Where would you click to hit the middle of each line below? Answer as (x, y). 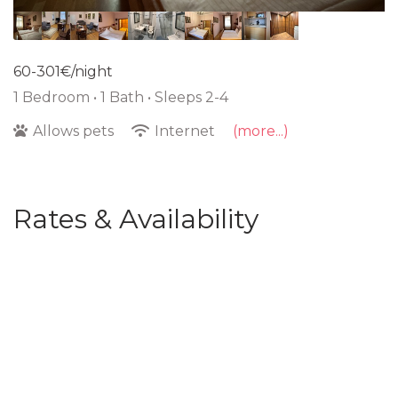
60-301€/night (63, 71)
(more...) (261, 131)
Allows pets (73, 131)
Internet (185, 131)
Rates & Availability (136, 219)
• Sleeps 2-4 (188, 97)
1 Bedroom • (57, 97)
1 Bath (124, 97)
